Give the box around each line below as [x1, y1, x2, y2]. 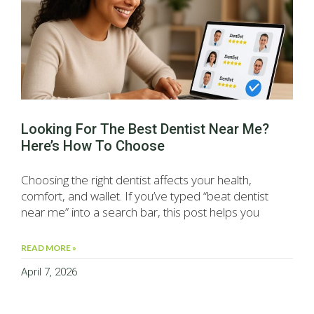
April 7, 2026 [21, 266, 77, 279]
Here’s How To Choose [21, 137, 165, 155]
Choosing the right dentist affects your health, [21, 172, 252, 189]
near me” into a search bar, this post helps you [21, 204, 259, 221]
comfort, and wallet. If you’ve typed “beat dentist [21, 188, 268, 205]
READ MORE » [21, 243, 76, 254]
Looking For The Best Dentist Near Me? [21, 121, 269, 138]
